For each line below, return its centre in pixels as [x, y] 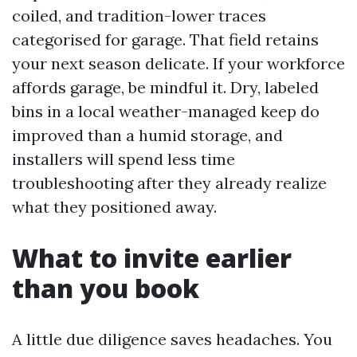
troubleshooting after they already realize [169, 183]
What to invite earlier [152, 258]
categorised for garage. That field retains [165, 39]
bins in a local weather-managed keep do [166, 111]
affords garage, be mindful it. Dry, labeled [165, 87]
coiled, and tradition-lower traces [139, 16]
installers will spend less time [124, 159]
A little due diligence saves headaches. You [172, 339]
